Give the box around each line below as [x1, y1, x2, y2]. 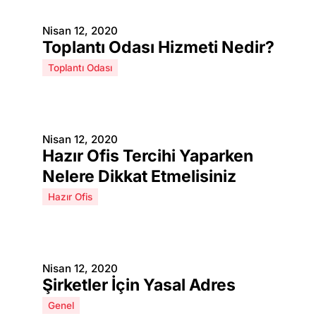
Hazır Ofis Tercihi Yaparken [42, 146, 253, 166]
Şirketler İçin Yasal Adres [42, 275, 236, 295]
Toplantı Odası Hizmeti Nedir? [42, 37, 274, 57]
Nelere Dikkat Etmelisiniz [42, 166, 236, 186]
